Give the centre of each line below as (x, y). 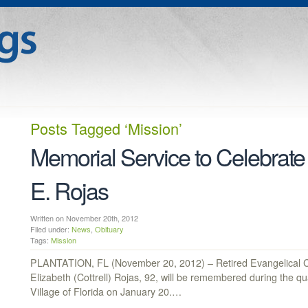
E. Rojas (69, 190)
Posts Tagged (75, 129)
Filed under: (51, 229)
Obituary (109, 229)
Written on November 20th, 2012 (89, 218)
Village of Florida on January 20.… (106, 292)
